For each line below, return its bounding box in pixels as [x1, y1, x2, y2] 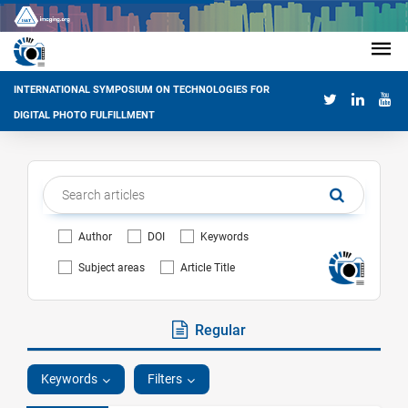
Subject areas [78, 261, 145, 274]
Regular [191, 321, 246, 339]
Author [78, 230, 112, 243]
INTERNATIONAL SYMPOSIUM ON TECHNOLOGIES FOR [14, 84, 270, 97]
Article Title [179, 261, 235, 274]
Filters [148, 372, 182, 386]
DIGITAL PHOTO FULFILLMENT [14, 109, 155, 122]
